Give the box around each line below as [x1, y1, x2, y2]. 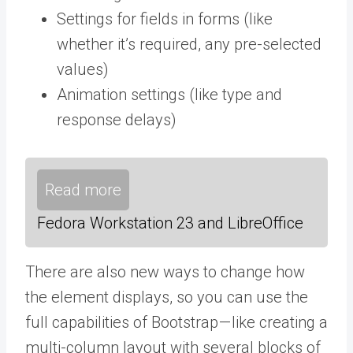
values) [57, 60, 109, 79]
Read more [45, 180, 121, 199]
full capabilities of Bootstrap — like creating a [25, 313, 328, 332]
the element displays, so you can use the [25, 288, 308, 307]
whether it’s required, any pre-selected [57, 35, 321, 54]
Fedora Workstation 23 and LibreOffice [37, 214, 303, 232]
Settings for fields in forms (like [57, 9, 273, 28]
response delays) [57, 110, 176, 129]
